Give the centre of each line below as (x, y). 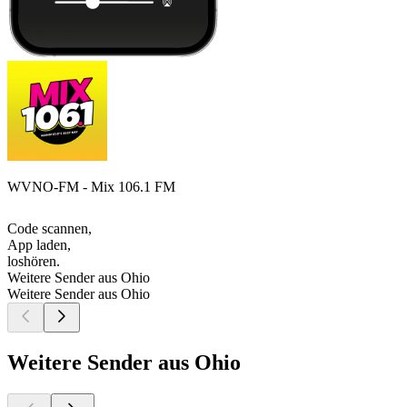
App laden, (39, 245)
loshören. (34, 262)
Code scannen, (50, 229)
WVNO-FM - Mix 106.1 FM (91, 187)
